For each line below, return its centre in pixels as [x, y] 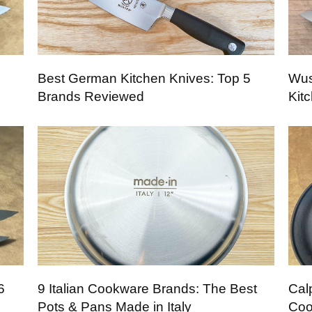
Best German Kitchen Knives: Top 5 [144, 78]
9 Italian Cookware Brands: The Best [147, 288]
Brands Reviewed [91, 96]
